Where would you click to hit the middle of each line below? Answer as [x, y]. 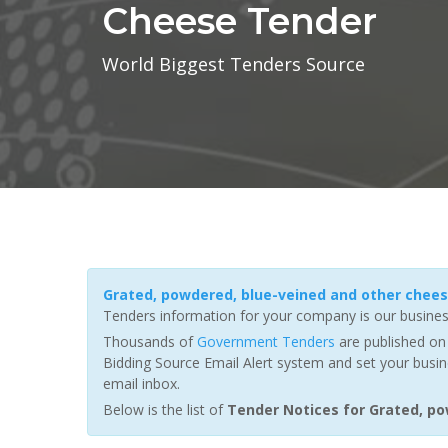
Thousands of [150, 341]
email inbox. [141, 383]
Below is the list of [165, 409]
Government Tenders [266, 341]
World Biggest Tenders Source [233, 64]
